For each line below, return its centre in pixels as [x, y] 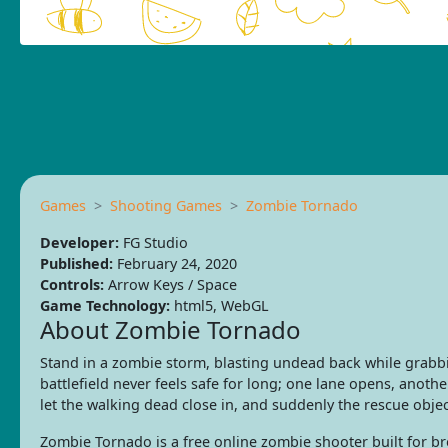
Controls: [72, 284]
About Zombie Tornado [170, 329]
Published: [76, 263]
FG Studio [153, 242]
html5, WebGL [219, 305]
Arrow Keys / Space [170, 284]
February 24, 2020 [175, 263]
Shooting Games [166, 205]
